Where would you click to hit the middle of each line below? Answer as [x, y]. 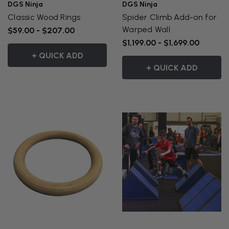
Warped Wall [146, 29]
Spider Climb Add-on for [169, 17]
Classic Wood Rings [44, 17]
